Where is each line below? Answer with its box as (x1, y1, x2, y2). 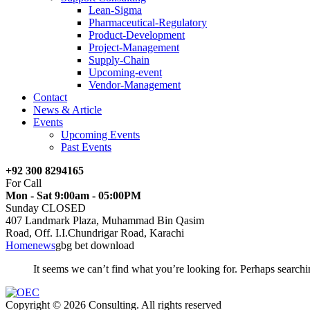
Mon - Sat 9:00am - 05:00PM (6, 190, 141, 201)
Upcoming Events (61, 129, 140, 140)
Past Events (61, 141, 111, 153)
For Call (6, 177, 42, 189)
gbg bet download (55, 239, 134, 251)
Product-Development (89, 29, 185, 41)
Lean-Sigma (89, 4, 142, 16)
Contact (33, 91, 67, 103)
